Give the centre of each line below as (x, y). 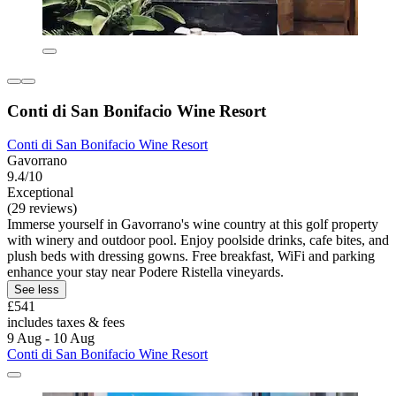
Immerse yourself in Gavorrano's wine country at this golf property (193, 225)
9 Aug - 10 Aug (51, 339)
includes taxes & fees (66, 323)
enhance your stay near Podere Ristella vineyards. (145, 272)
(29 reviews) (42, 209)
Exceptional (40, 193)
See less (37, 290)
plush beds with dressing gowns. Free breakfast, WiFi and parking (191, 256)
